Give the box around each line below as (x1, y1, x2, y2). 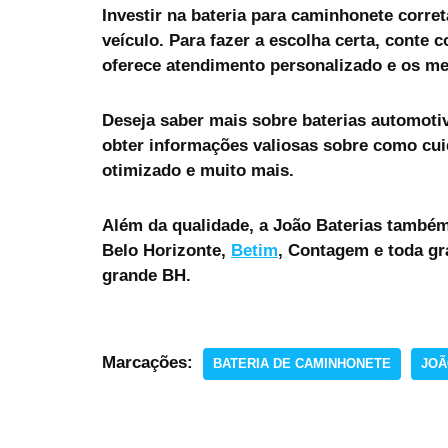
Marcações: (102, 352, 193, 372)
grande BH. (102, 265, 191, 285)
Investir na (102, 5, 191, 25)
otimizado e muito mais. (102, 160, 294, 180)
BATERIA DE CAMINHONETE (213, 355, 391, 371)
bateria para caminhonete (191, 5, 393, 25)
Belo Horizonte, (102, 240, 231, 260)
